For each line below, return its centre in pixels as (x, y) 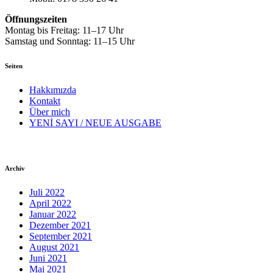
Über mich (50, 112)
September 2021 (61, 236)
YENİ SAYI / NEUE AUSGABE (95, 122)
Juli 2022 (47, 192)
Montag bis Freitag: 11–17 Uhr (64, 30)
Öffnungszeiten (36, 19)
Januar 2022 (53, 214)
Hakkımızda (53, 90)
